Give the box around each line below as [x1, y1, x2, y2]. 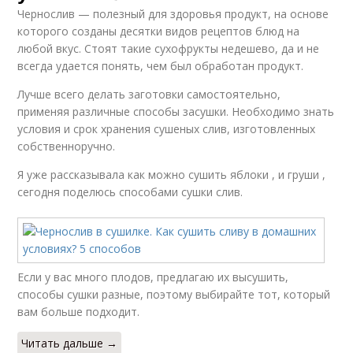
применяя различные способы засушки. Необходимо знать [17, 104, 335, 119]
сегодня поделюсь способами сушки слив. [17, 184, 243, 199]
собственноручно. [17, 139, 116, 154]
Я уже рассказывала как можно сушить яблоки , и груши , [17, 167, 326, 182]
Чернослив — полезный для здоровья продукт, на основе [17, 6, 329, 21]
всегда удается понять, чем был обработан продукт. [17, 58, 304, 73]
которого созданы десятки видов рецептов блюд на [17, 24, 300, 39]
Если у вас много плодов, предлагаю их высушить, [17, 269, 289, 284]
